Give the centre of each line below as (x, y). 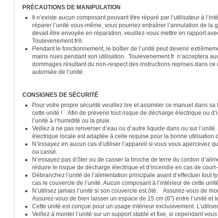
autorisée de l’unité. (64, 72)
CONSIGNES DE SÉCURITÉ (61, 95)
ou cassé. (46, 152)
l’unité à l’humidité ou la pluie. (72, 120)
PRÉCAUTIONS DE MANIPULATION (73, 7)
